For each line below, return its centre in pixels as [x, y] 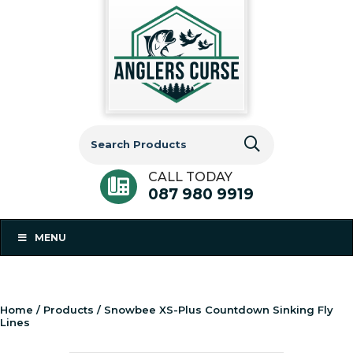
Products [69, 309]
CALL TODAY [190, 176]
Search [100, 132]
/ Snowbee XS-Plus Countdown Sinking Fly [214, 309]
